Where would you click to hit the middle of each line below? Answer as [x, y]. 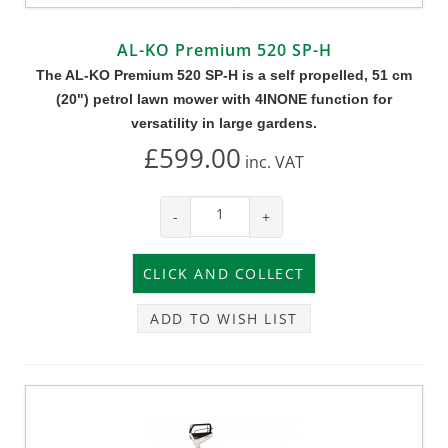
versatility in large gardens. [224, 122]
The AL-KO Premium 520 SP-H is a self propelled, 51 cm [224, 74]
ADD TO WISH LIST [224, 318]
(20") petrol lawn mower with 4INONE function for [224, 98]
